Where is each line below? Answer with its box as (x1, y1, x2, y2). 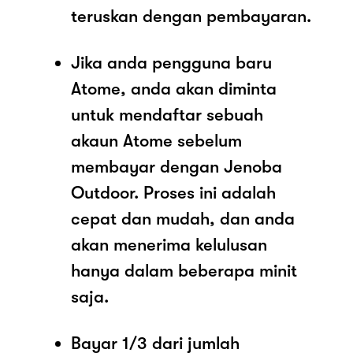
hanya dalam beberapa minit (71, 260, 297, 281)
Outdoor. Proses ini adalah (71, 182, 276, 203)
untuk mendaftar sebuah (71, 104, 263, 124)
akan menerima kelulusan (71, 234, 267, 255)
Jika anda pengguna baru (71, 52, 272, 72)
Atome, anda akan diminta (71, 78, 277, 98)
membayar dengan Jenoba (71, 156, 282, 176)
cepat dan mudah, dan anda (71, 208, 295, 229)
